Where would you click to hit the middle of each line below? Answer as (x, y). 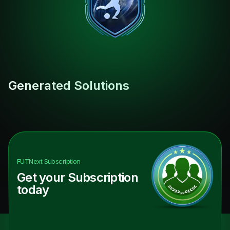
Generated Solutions (69, 86)
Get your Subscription (78, 178)
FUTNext (30, 161)
